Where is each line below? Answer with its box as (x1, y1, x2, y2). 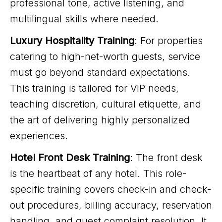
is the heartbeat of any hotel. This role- (10, 167, 186, 179)
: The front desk (130, 152, 203, 164)
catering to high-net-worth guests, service (10, 51, 200, 62)
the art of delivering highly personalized (10, 114, 190, 126)
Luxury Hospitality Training (10, 35, 134, 47)
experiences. (10, 130, 68, 142)
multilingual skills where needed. (10, 13, 159, 25)
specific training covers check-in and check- (10, 183, 211, 195)
